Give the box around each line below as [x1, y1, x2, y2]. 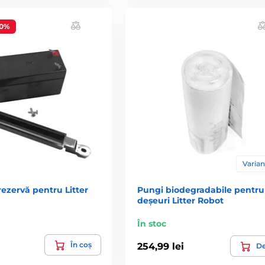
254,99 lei [137, 240, 184, 252]
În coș [70, 240, 92, 250]
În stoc [137, 218, 166, 230]
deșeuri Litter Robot [137, 195, 224, 206]
